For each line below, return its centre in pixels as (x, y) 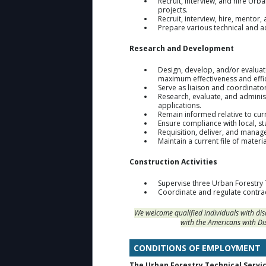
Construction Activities (173, 161)
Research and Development (182, 48)
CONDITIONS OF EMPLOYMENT (197, 248)
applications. (180, 105)
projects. (173, 9)
